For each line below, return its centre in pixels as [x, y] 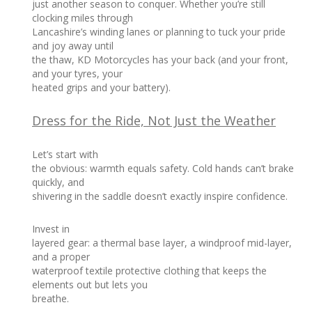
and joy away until [73, 46]
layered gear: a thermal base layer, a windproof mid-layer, [162, 243]
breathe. [50, 299]
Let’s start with [65, 155]
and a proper [61, 257]
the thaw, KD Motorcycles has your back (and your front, [160, 60]
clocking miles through [83, 18]
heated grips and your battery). [101, 88]
